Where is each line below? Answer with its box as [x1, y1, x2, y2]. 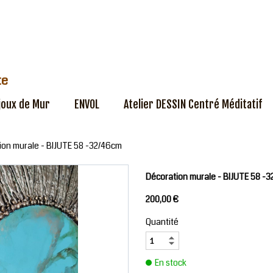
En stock [155, 257, 186, 269]
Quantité [146, 216, 180, 229]
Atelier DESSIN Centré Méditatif [124, 97, 262, 111]
